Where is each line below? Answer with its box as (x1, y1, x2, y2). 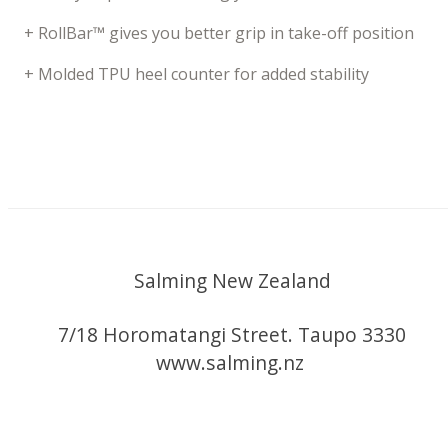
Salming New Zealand (133, 267, 331, 295)
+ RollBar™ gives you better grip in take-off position (24, 22, 415, 45)
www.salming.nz (155, 348, 309, 376)
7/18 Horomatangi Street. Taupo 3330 (58, 320, 406, 348)
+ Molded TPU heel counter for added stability (24, 63, 370, 86)
